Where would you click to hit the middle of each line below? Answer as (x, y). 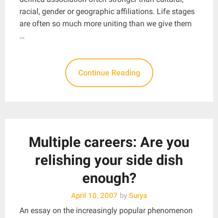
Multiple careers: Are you (109, 142)
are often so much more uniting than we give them (106, 23)
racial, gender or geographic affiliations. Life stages (107, 11)
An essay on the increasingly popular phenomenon (106, 210)
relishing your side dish (109, 160)
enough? (109, 178)
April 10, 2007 (94, 195)
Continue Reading (109, 73)
